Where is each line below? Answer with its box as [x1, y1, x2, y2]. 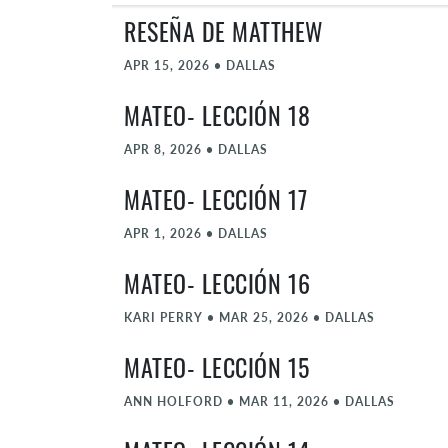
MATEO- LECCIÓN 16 [124, 265, 311, 301]
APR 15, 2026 [124, 57, 210, 73]
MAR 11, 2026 [239, 393, 329, 409]
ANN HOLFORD [124, 393, 223, 409]
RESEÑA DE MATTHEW [124, 13, 324, 49]
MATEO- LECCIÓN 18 [124, 97, 311, 133]
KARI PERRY [124, 309, 203, 325]
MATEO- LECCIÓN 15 [124, 349, 310, 385]
